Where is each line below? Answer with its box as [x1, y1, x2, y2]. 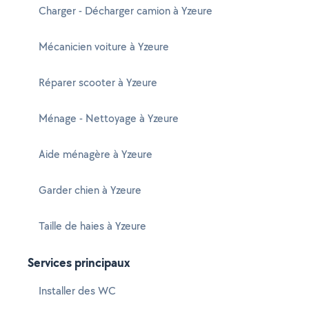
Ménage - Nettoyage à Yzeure [39, 111, 179, 126]
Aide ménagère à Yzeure [39, 147, 152, 161]
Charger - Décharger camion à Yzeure [39, 3, 212, 18]
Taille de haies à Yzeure [39, 219, 146, 233]
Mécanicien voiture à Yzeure [39, 39, 169, 54]
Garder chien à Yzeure [39, 183, 141, 197]
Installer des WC [39, 283, 116, 298]
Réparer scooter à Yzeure [39, 75, 157, 90]
